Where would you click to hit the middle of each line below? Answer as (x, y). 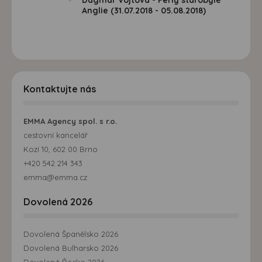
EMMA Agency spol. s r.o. (70, 121)
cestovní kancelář (56, 135)
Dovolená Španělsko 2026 (71, 234)
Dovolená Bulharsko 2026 (71, 248)
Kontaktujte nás (60, 89)
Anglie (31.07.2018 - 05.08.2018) (144, 10)
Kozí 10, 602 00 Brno (61, 149)
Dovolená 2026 (58, 201)
